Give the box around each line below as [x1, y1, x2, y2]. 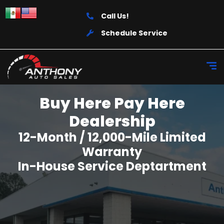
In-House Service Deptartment [17, 158, 206, 174]
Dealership [68, 111, 155, 132]
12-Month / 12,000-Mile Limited [18, 129, 206, 145]
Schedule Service [101, 28, 168, 38]
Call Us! [101, 11, 129, 21]
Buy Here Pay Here [39, 93, 185, 114]
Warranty [82, 143, 142, 160]
